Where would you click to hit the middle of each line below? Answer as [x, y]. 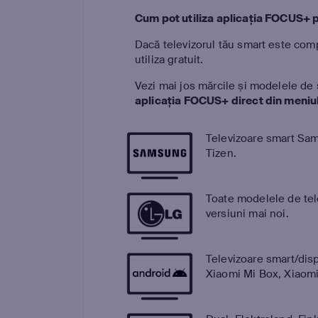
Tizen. [221, 153]
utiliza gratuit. [169, 60]
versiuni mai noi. [247, 214]
